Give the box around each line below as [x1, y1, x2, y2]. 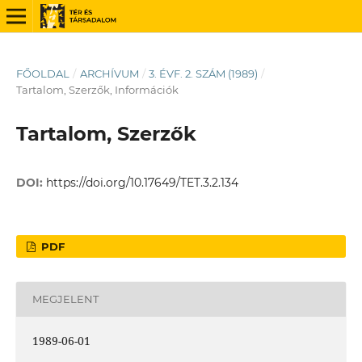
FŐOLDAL [15, 66, 69, 80]
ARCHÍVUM [79, 66, 139, 80]
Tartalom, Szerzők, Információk [15, 82, 179, 96]
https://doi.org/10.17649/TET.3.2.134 [45, 175, 238, 190]
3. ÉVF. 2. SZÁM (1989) [149, 66, 259, 80]
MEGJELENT [32, 293, 99, 306]
